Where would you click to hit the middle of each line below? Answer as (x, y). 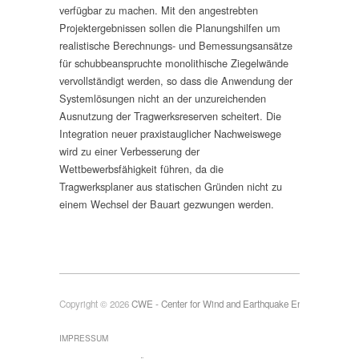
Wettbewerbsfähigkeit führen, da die (141, 169)
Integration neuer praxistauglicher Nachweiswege (170, 134)
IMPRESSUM (84, 339)
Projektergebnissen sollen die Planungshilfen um (170, 28)
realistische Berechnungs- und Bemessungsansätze (176, 46)
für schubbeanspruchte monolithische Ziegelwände (174, 63)
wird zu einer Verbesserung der (129, 151)
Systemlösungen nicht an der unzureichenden (163, 99)
